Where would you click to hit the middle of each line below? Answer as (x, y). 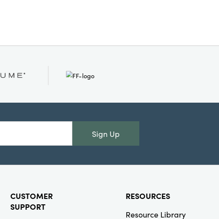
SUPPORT (28, 206)
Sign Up (106, 134)
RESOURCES (148, 195)
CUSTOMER (32, 195)
